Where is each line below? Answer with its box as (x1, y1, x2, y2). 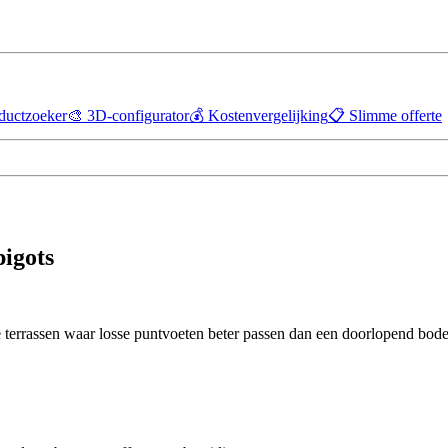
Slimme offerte (349, 107, 442, 124)
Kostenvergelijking (208, 107, 328, 124)
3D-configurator (87, 107, 189, 124)
